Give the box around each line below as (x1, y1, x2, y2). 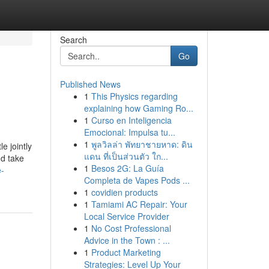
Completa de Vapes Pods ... (83, 174, 190, 186)
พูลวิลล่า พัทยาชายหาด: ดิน (91, 138, 193, 150)
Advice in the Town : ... (83, 234, 170, 246)
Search (59, 34, 87, 46)
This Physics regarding (91, 90, 178, 102)
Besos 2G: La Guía (91, 162, 164, 174)
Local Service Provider (83, 210, 169, 222)
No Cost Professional (91, 222, 171, 234)
